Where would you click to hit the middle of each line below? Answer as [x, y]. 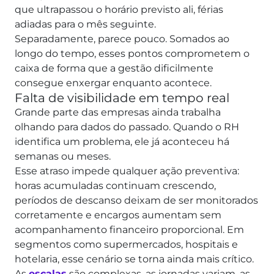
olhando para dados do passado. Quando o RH [127, 127]
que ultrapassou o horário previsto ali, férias [119, 10]
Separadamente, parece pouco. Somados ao [122, 39]
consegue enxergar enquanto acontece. [113, 83]
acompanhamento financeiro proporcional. [121, 230]
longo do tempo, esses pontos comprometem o [132, 54]
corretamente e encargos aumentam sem [118, 215]
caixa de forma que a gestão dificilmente [114, 68]
